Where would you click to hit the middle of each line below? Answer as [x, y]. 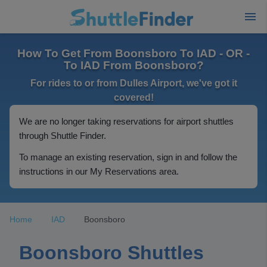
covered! [133, 97]
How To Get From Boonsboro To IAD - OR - [133, 53]
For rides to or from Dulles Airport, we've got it [133, 83]
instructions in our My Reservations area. [99, 171]
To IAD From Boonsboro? [133, 65]
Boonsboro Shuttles [111, 253]
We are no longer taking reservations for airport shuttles [126, 121]
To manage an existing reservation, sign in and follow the [128, 157]
